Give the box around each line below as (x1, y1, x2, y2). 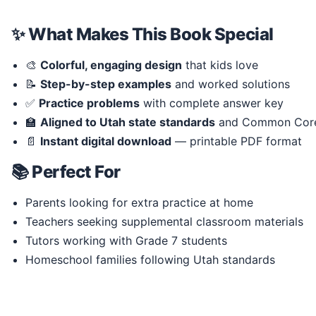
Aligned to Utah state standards (40, 114, 215, 129)
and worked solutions (171, 76, 290, 91)
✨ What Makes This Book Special (11, 23, 274, 44)
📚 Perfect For (11, 161, 121, 182)
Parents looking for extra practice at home (25, 195, 253, 209)
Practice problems (39, 95, 140, 110)
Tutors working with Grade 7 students (25, 233, 227, 248)
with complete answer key (140, 95, 284, 110)
